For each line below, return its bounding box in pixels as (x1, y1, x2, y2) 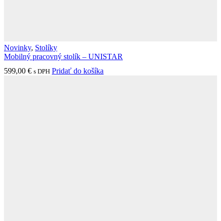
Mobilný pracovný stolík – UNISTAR (4, 52, 123, 61)
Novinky (4, 43, 31, 52)
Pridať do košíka (52, 66, 104, 75)
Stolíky (35, 43, 57, 52)
